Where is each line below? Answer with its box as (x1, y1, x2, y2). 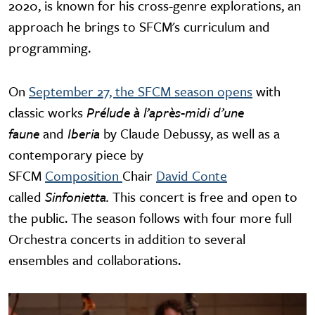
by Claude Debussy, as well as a (103, 123, 280, 143)
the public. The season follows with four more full (8, 207, 292, 227)
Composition (45, 165, 122, 185)
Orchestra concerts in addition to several (8, 229, 245, 248)
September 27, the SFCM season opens (29, 81, 252, 101)
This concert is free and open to (112, 186, 297, 206)
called (8, 186, 45, 206)
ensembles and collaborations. (8, 250, 184, 269)
